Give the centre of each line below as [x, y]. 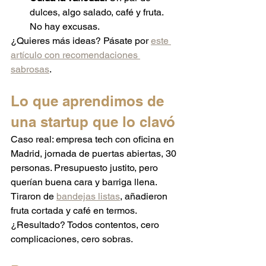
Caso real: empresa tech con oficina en [94, 140]
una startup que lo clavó [93, 122]
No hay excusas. [65, 27]
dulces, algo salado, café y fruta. [98, 12]
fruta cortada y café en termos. [75, 211]
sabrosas [30, 69]
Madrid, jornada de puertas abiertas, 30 [95, 154]
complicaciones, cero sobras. [72, 239]
